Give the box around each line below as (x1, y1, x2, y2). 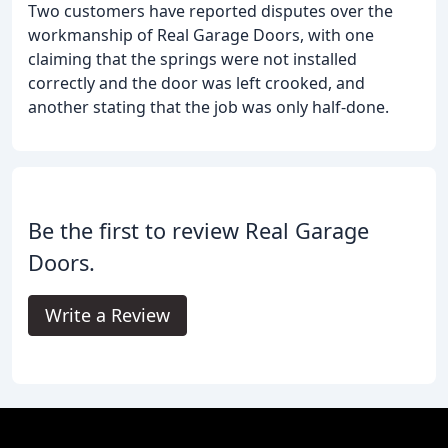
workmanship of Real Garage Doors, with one (28, 24, 374, 47)
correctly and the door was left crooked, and (28, 72, 365, 95)
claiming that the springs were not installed (28, 48, 357, 71)
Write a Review (45, 303, 170, 328)
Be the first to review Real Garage (28, 216, 369, 246)
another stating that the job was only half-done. (28, 96, 389, 119)
